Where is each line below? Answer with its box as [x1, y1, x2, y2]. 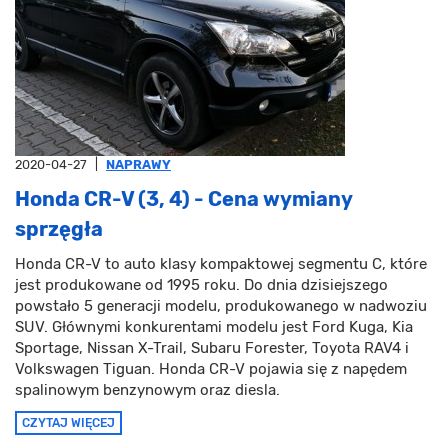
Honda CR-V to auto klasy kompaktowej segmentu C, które [15, 255, 427, 274]
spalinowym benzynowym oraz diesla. [15, 381, 280, 400]
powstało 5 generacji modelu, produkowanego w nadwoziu [15, 297, 427, 316]
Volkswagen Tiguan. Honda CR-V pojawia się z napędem [15, 360, 407, 379]
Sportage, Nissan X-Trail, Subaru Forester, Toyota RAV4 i [15, 339, 409, 358]
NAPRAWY [106, 157, 171, 173]
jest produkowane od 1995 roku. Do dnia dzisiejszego [15, 276, 388, 295]
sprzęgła [15, 217, 103, 242]
